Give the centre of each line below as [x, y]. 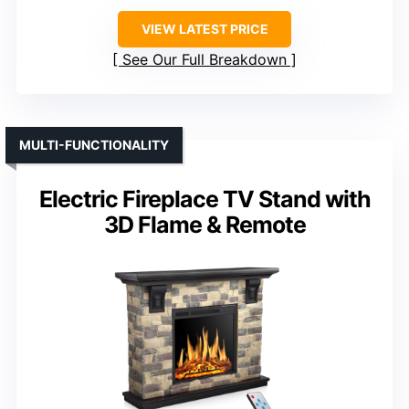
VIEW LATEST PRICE [204, 29]
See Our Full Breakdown [204, 60]
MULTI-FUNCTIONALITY [94, 145]
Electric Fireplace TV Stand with [204, 199]
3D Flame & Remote [204, 225]
